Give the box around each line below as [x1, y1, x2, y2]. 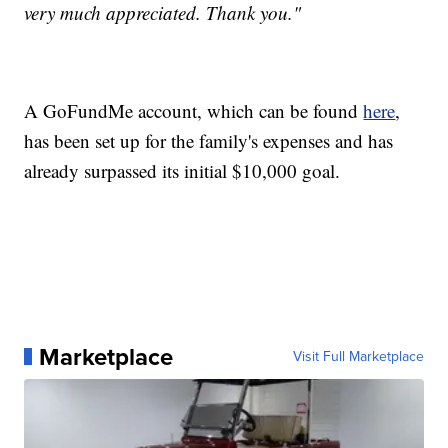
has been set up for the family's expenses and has [24, 127, 394, 153]
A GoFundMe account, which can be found [24, 97, 364, 123]
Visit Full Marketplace [292, 345, 424, 367]
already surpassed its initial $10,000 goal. [24, 157, 341, 183]
